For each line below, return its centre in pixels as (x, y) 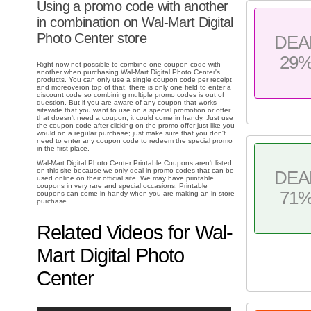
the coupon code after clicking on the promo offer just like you (136, 126)
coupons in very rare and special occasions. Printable (122, 186)
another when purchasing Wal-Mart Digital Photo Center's (128, 72)
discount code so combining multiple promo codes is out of (131, 95)
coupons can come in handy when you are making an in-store (136, 194)
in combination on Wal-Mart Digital (135, 23)
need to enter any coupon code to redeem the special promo (135, 141)
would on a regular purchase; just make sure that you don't (131, 133)
